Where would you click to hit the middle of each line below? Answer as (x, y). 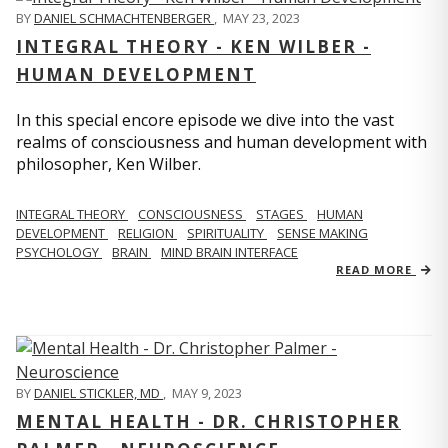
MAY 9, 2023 (207, 392)
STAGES (281, 213)
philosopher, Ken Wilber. (108, 163)
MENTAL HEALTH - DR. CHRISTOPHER (208, 421)
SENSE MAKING (322, 232)
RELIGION (147, 232)
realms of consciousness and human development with (221, 141)
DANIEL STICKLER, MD (98, 392)
